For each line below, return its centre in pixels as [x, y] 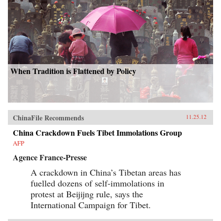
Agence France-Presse [50, 157]
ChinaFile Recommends [48, 117]
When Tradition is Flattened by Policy [73, 71]
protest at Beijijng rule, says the [87, 194]
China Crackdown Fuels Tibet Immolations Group [97, 132]
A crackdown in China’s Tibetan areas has [106, 172]
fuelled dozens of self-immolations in [97, 183]
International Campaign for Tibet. [91, 204]
